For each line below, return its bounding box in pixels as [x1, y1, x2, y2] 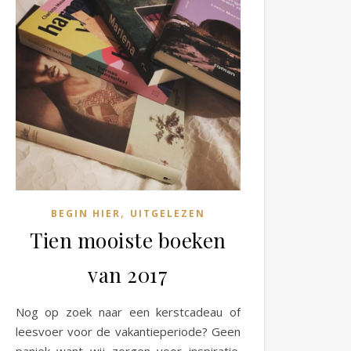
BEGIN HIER [50, 207, 121, 221]
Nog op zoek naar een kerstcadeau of [15, 304, 241, 320]
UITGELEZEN [129, 207, 205, 221]
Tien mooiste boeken [30, 226, 226, 255]
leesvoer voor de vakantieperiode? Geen [15, 324, 241, 340]
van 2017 [88, 261, 168, 289]
